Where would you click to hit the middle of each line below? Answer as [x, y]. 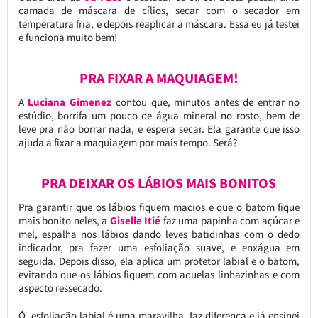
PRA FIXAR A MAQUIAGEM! [159, 78]
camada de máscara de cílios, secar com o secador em [159, 10]
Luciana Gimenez [70, 102]
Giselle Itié [135, 220]
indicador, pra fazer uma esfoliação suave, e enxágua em [159, 247]
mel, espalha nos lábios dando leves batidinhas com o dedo [159, 234]
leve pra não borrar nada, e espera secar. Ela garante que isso [159, 128]
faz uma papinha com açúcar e [230, 220]
